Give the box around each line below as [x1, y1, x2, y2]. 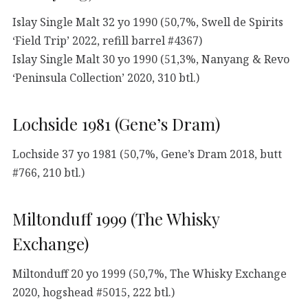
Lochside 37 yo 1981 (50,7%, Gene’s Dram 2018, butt [12, 146, 282, 162]
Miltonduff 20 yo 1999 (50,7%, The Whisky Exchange [12, 266, 287, 282]
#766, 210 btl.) [12, 165, 85, 181]
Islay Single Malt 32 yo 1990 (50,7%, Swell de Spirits [12, 14, 283, 30]
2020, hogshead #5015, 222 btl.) [12, 285, 175, 300]
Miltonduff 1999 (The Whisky [12, 208, 219, 230]
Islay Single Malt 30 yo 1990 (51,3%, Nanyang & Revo [12, 52, 289, 67]
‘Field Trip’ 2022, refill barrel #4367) [12, 33, 202, 49]
